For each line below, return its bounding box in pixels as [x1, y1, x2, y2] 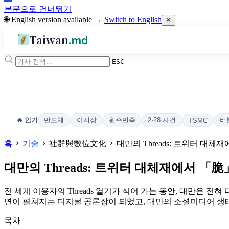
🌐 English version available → [4, 15, 104, 24]
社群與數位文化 [49, 139, 108, 148]
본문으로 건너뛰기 [4, 5, 72, 13]
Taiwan [29, 32, 69, 48]
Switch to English [104, 15, 162, 24]
